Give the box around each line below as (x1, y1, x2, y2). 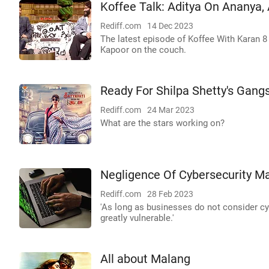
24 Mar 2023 (147, 105, 195, 115)
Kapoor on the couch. (100, 44, 186, 55)
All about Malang (100, 252, 190, 266)
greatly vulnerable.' (100, 213, 174, 223)
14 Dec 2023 (147, 21, 193, 31)
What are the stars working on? (100, 118, 225, 128)
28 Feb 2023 (147, 189, 193, 199)
